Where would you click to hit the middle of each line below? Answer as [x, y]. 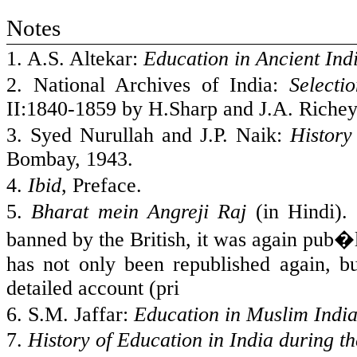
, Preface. [102, 185]
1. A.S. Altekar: [75, 59]
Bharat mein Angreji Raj [139, 211]
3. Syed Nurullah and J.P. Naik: [148, 135]
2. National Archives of [118, 85]
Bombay [41, 159]
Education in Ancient [234, 59]
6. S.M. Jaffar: [70, 314]
